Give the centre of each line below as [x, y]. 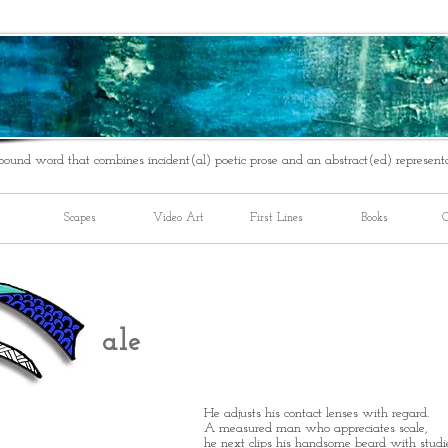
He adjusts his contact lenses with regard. [316, 413]
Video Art [178, 218]
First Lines [276, 218]
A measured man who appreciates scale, [316, 428]
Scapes [80, 218]
